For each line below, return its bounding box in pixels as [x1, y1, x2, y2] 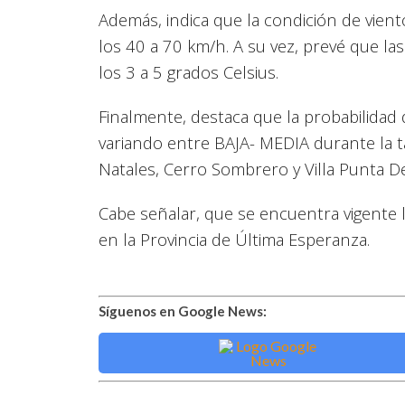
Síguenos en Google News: [99, 303, 268, 319]
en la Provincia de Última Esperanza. [99, 228, 371, 250]
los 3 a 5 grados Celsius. [99, 61, 279, 83]
